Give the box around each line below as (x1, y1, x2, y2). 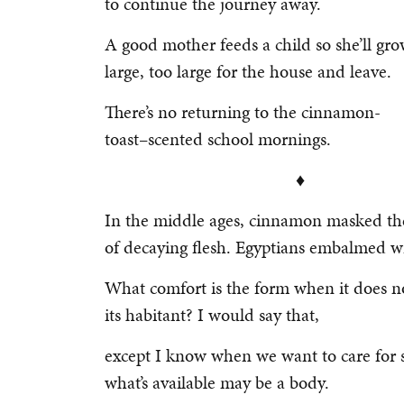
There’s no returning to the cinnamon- (105, 99, 385, 124)
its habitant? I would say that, (105, 302, 324, 327)
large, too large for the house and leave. (105, 59, 391, 84)
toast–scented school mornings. (105, 126, 331, 151)
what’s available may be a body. (105, 370, 329, 395)
